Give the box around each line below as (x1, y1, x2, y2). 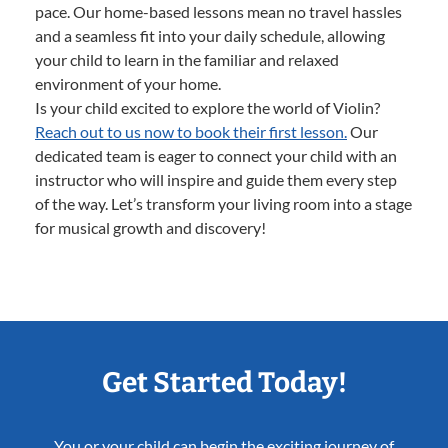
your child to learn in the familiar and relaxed (35, 50, 339, 70)
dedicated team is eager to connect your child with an (35, 146, 397, 166)
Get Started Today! (101, 366, 347, 400)
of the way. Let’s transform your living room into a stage (35, 194, 412, 214)
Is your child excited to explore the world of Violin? (35, 98, 380, 118)
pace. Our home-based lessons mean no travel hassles (35, 2, 402, 22)
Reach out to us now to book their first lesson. (35, 122, 347, 142)
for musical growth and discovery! (35, 218, 266, 238)
